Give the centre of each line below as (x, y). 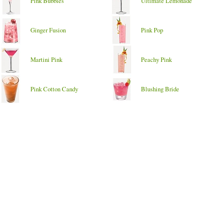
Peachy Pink (156, 59)
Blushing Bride (160, 89)
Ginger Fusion (48, 30)
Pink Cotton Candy (54, 89)
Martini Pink (46, 59)
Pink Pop (152, 30)
